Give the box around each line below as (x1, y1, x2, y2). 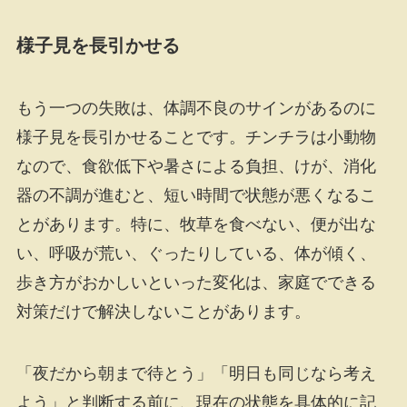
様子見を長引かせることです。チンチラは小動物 (15, 127, 376, 146)
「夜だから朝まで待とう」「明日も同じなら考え (15, 363, 376, 382)
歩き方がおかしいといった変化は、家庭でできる (15, 273, 376, 292)
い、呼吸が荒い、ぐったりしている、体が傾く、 (15, 243, 376, 263)
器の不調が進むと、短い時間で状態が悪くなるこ (15, 185, 376, 204)
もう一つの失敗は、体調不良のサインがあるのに (15, 98, 376, 117)
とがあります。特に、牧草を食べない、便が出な (15, 214, 376, 233)
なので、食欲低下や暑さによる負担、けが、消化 (15, 156, 376, 175)
